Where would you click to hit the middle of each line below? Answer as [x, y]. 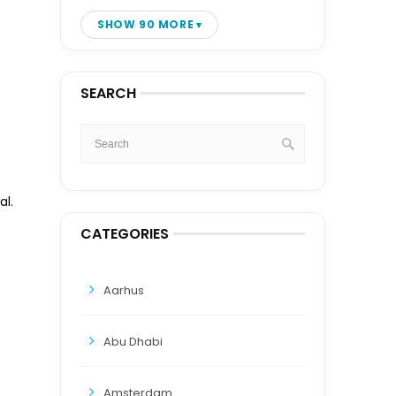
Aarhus [124, 290]
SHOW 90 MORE [146, 24]
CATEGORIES [125, 234]
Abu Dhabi [133, 342]
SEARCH [108, 93]
